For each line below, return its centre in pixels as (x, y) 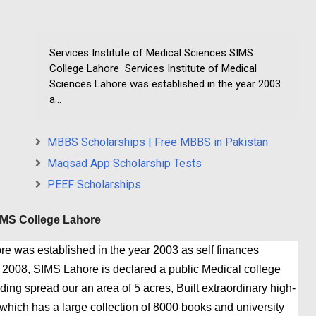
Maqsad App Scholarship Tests (124, 164)
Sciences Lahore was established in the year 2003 (165, 84)
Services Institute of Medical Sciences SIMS (151, 53)
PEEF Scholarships (94, 185)
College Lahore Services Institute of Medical (153, 69)
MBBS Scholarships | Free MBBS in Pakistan (158, 142)
